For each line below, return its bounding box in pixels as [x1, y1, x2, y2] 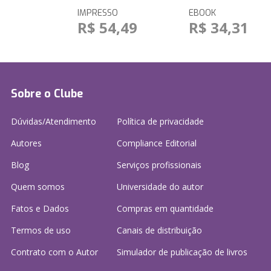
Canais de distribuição [117, 224, 202, 236]
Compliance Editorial [117, 137, 197, 149]
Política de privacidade [117, 116, 204, 127]
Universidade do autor [117, 181, 203, 192]
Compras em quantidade [117, 203, 214, 214]
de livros [215, 246, 247, 258]
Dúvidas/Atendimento [11, 116, 96, 127]
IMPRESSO [77, 7, 119, 19]
